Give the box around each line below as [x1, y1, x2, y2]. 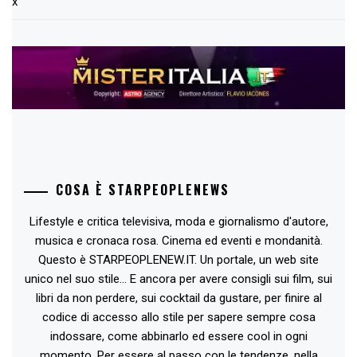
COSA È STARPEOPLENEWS [56, 180, 229, 200]
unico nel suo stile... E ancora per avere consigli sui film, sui [25, 272, 332, 287]
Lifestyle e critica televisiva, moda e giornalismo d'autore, [29, 214, 328, 229]
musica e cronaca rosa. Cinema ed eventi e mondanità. [34, 233, 323, 249]
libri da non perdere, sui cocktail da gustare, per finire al [35, 291, 322, 306]
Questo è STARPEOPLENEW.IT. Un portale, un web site [38, 253, 319, 268]
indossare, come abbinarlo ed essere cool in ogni [49, 329, 308, 344]
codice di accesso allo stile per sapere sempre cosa [41, 310, 316, 325]
